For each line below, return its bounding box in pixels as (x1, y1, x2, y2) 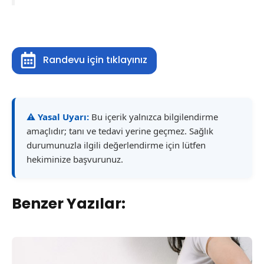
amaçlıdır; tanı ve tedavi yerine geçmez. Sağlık (27, 125, 213, 137)
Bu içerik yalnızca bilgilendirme (89, 111, 218, 123)
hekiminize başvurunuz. (27, 153, 123, 166)
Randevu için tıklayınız (42, 52, 147, 67)
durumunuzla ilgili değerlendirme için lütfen (27, 139, 206, 151)
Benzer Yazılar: (12, 193, 126, 214)
